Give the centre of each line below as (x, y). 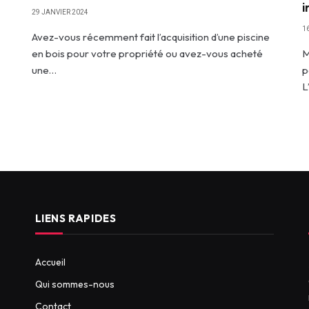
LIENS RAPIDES (76, 218)
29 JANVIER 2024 (60, 12)
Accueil (50, 262)
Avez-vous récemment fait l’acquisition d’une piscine (151, 37)
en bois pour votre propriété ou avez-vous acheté (147, 53)
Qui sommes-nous (74, 284)
